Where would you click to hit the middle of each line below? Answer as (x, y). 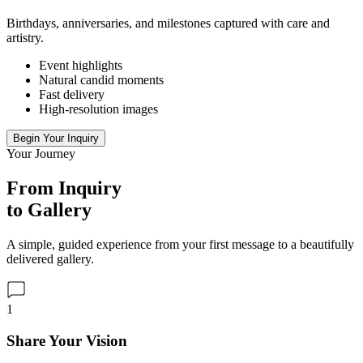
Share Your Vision (67, 340)
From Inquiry (64, 188)
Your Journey (41, 154)
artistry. (25, 38)
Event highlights (81, 66)
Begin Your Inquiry (56, 139)
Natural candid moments (101, 80)
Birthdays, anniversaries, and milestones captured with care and (168, 23)
